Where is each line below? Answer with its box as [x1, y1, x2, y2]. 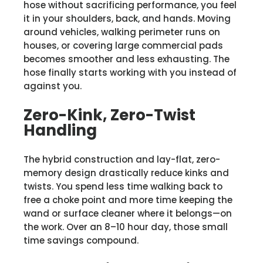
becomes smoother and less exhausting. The [23, 52, 230, 65]
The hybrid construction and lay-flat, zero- [23, 153, 220, 166]
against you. [23, 79, 82, 92]
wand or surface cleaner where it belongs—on [23, 207, 232, 220]
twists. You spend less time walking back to [23, 180, 222, 193]
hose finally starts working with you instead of [23, 66, 237, 79]
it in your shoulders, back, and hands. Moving [23, 12, 231, 25]
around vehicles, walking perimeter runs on [23, 25, 220, 38]
